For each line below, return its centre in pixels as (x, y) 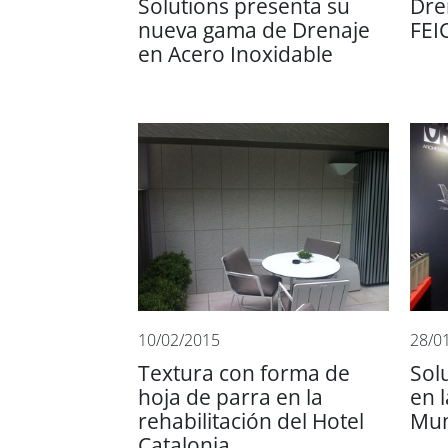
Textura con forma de (244, 373)
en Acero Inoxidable (235, 54)
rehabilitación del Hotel (251, 421)
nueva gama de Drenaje (254, 30)
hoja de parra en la (230, 397)
